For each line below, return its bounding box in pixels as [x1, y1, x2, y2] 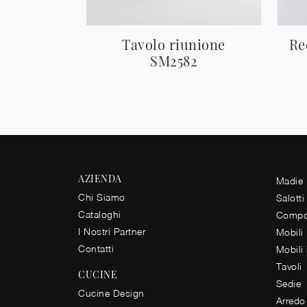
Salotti [275, 192, 305, 204]
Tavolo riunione [122, 35, 225, 54]
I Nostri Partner [78, 225, 145, 238]
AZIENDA [78, 172, 122, 186]
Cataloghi [78, 208, 121, 221]
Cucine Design [78, 287, 145, 299]
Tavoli [275, 260, 302, 273]
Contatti [78, 243, 114, 255]
